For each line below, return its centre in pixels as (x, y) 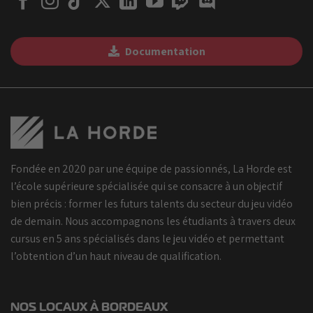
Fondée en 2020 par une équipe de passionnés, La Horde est (151, 168)
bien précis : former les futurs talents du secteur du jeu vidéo (152, 203)
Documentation (165, 52)
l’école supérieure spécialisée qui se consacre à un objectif (146, 186)
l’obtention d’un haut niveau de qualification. (116, 256)
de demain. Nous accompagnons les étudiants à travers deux (153, 221)
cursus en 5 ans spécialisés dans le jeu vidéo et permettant (147, 238)
